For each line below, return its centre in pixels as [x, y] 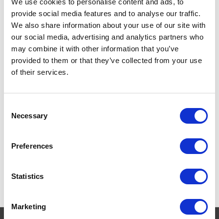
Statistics [27, 176]
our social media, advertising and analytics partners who [107, 37]
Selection [18, 117]
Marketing [29, 206]
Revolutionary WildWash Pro [161, 49]
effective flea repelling [153, 80]
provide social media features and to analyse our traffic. [106, 13]
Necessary [29, 115]
